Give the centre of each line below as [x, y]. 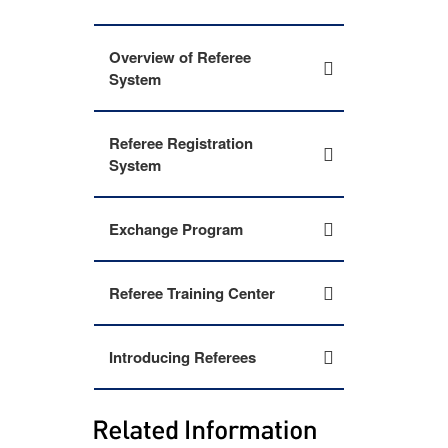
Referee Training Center [192, 293]
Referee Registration [181, 143]
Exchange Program [176, 229]
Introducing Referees [182, 357]
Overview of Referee [180, 57]
